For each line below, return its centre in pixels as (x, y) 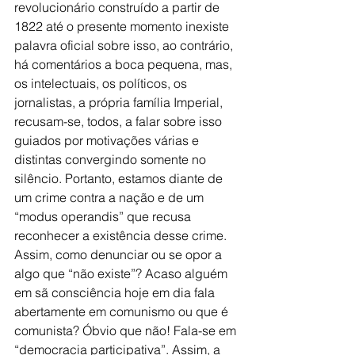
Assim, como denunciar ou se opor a (120, 254)
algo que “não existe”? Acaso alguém (122, 273)
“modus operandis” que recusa (104, 216)
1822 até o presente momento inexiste (123, 26)
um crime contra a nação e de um (111, 197)
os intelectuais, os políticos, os (102, 83)
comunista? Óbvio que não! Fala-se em (127, 330)
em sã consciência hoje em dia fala (116, 292)
